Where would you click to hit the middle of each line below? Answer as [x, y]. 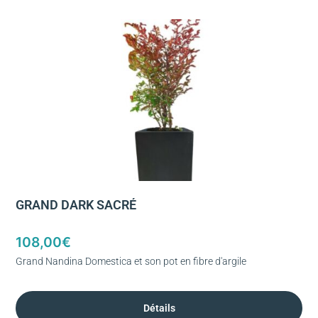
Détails [159, 308]
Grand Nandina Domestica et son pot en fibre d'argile [131, 261]
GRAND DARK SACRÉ [76, 205]
